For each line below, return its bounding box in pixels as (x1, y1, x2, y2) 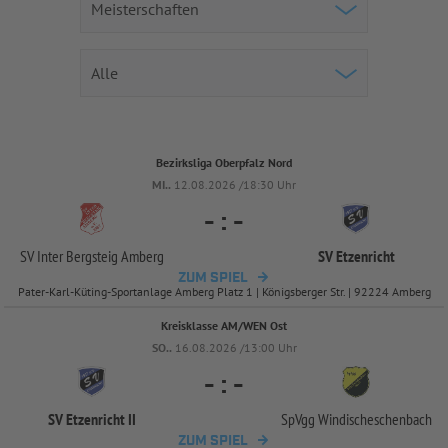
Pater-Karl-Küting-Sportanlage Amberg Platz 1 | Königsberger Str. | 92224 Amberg (17, 284, 431, 299)
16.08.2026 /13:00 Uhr (174, 340, 297, 355)
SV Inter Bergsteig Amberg (20, 246, 164, 266)
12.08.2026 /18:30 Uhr (174, 177, 296, 192)
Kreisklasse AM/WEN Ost (161, 318, 287, 333)
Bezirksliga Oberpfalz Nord (156, 155, 292, 170)
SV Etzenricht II (48, 409, 136, 429)
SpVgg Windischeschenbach (280, 409, 432, 429)
